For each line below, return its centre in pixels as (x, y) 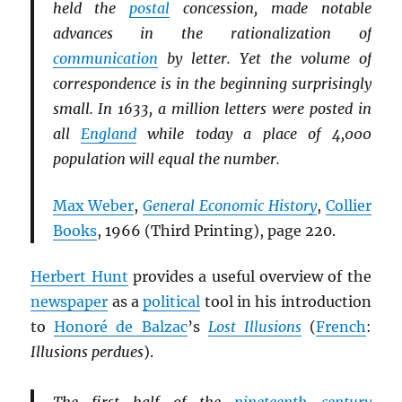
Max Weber (93, 205)
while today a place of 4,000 (254, 134)
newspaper (70, 302)
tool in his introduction (286, 302)
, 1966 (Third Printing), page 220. (216, 230)
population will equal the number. (166, 159)
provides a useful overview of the (249, 277)
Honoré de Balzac (121, 327)
